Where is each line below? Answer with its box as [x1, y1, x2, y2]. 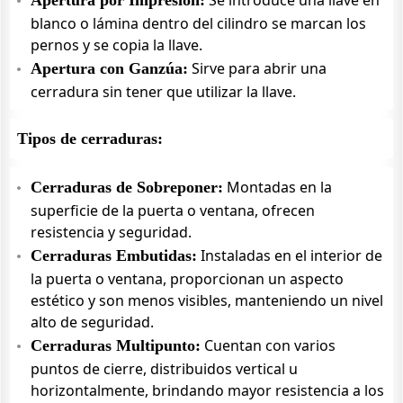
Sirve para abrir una [188, 58, 327, 78]
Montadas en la [223, 177, 332, 197]
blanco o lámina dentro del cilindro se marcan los [31, 13, 366, 33]
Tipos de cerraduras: [17, 130, 163, 148]
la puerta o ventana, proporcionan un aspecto [31, 269, 344, 289]
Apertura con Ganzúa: [31, 59, 188, 77]
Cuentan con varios [201, 336, 336, 355]
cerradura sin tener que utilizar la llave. [31, 82, 296, 102]
